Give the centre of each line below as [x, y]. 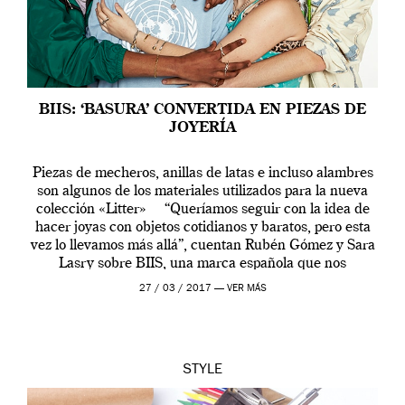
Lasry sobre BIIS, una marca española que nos [202, 264]
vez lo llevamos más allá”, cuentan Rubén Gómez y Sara [202, 245]
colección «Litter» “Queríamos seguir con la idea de [202, 209]
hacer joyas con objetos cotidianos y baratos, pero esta [202, 227]
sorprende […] [202, 282]
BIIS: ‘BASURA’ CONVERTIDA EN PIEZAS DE [202, 110]
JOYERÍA [202, 128]
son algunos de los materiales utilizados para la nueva [202, 191]
